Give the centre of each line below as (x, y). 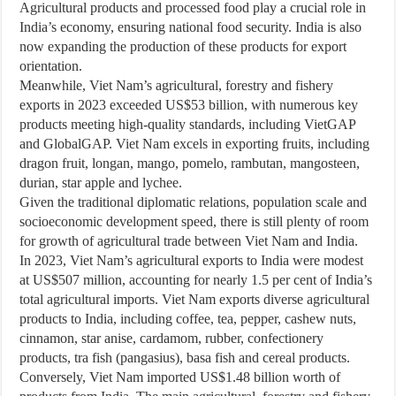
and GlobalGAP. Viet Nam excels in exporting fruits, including (195, 144)
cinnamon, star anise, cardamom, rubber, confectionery (172, 338)
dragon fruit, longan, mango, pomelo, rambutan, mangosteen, (190, 163)
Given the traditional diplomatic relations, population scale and (194, 202)
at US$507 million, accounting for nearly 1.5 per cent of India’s (196, 280)
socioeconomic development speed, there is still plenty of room (194, 221)
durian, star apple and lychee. (101, 183)
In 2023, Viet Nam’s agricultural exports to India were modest (192, 260)
